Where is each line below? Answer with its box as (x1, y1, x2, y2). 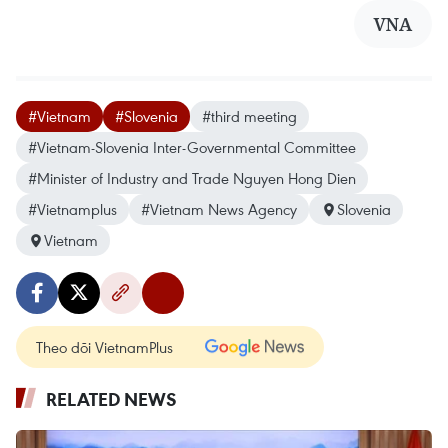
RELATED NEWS (46, 387, 177, 411)
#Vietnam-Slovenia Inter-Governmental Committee (28, 137, 356, 157)
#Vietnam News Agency (141, 199, 297, 219)
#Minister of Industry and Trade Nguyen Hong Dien (28, 168, 356, 188)
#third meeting (202, 106, 297, 126)
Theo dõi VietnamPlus (36, 337, 173, 357)
